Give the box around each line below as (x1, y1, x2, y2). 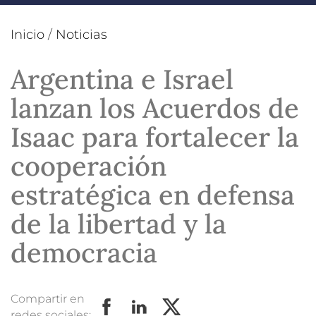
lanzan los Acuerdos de (11, 90, 299, 125)
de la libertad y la (11, 206, 226, 241)
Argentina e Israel (11, 61, 233, 96)
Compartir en (11, 291, 85, 305)
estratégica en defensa (11, 177, 295, 212)
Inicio (11, 26, 44, 42)
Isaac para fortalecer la (11, 119, 299, 154)
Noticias (56, 26, 107, 42)
